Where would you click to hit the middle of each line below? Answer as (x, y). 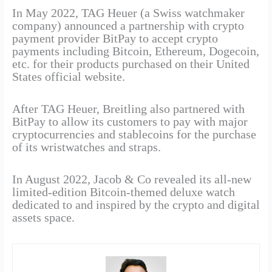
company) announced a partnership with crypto (128, 26)
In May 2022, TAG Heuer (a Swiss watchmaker (128, 13)
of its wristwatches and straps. (86, 147)
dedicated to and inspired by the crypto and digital (136, 205)
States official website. (68, 77)
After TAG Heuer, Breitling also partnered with (128, 109)
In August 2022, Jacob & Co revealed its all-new (131, 179)
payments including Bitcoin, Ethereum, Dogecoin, (135, 51)
